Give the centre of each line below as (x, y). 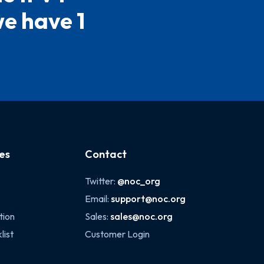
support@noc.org (148, 199)
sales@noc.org (142, 216)
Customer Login (118, 234)
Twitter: (101, 181)
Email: (98, 199)
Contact (106, 154)
